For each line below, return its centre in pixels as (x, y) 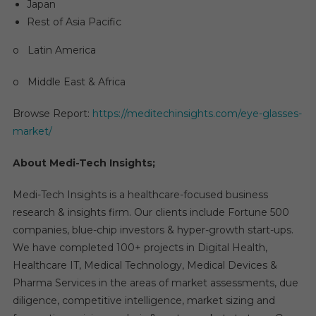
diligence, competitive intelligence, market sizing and (144, 300)
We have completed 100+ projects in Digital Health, (140, 247)
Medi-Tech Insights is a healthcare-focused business (140, 194)
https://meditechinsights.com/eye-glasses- (197, 113)
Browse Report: (52, 113)
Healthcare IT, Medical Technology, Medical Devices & (145, 265)
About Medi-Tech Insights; (84, 163)
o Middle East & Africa (69, 81)
